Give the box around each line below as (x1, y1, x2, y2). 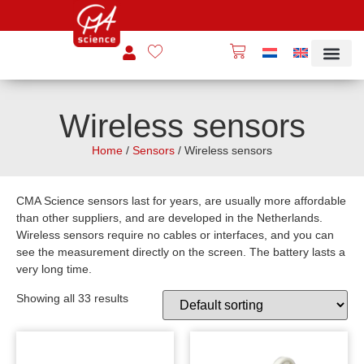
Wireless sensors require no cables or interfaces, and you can (16, 228, 334, 242)
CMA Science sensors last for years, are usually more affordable (16, 194, 346, 208)
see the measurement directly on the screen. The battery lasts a (16, 245, 345, 259)
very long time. (16, 262, 92, 276)
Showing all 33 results (16, 291, 128, 305)
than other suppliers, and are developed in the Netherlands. (16, 211, 323, 225)
